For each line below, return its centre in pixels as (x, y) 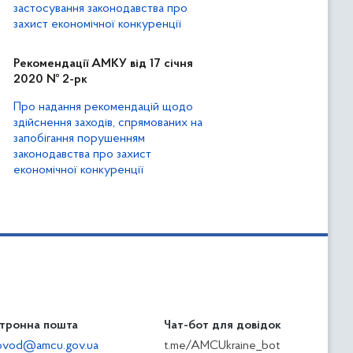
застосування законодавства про (100, 9)
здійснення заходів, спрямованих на (108, 123)
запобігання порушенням (79, 139)
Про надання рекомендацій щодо (103, 107)
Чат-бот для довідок (222, 325)
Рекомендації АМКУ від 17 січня (103, 64)
